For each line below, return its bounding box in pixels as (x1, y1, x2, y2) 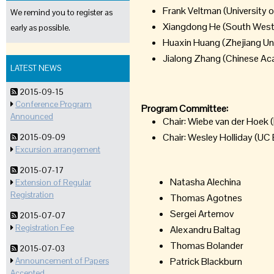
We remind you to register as (10, 7, 113, 18)
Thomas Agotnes (170, 191, 243, 204)
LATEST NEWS (10, 63, 61, 73)
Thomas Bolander (170, 239, 244, 252)
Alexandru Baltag (170, 223, 241, 236)
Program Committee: (141, 102, 229, 115)
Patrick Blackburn (170, 255, 243, 268)
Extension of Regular (15, 177, 91, 188)
